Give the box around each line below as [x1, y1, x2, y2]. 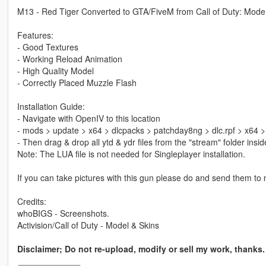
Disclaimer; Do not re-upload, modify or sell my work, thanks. [17, 243, 265, 255]
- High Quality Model [17, 65, 94, 77]
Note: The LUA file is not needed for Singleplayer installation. [17, 148, 245, 160]
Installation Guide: [17, 100, 85, 113]
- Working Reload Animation [17, 53, 122, 65]
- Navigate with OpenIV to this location [17, 112, 160, 125]
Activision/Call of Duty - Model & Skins [17, 219, 159, 232]
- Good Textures [17, 41, 78, 53]
